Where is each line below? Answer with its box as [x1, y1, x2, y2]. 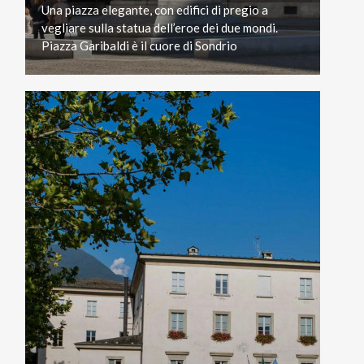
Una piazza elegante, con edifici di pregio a [41, 2, 268, 17]
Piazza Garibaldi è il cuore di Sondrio [41, 37, 237, 53]
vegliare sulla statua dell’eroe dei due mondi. [41, 19, 278, 35]
